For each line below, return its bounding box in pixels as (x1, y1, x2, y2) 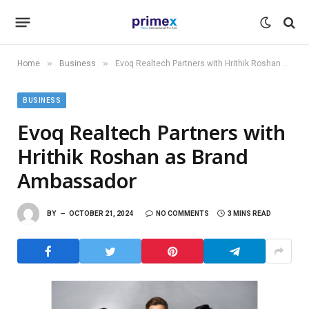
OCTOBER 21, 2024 (69, 209, 133, 217)
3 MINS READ (228, 209, 271, 217)
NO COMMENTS (156, 209, 209, 217)
